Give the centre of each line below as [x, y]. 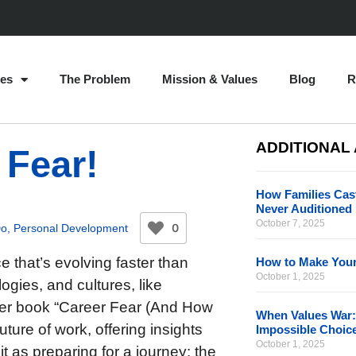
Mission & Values [210, 79]
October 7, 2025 [291, 223]
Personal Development [71, 228]
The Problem [95, 79]
